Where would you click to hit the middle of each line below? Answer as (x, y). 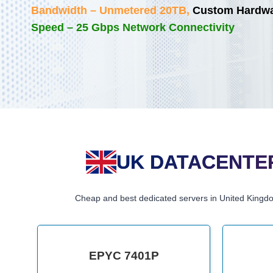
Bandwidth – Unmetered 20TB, (110, 11)
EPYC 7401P (124, 256)
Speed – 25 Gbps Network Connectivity (133, 28)
